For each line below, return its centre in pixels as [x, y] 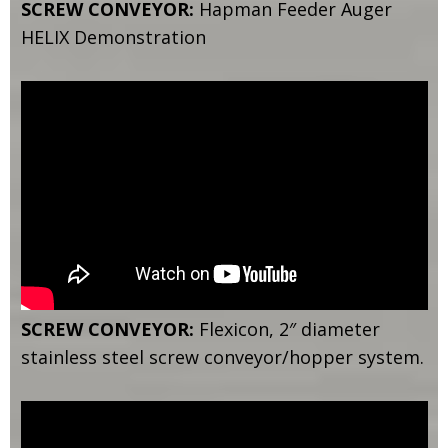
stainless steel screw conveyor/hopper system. [222, 357]
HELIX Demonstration [113, 37]
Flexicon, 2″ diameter [286, 329]
